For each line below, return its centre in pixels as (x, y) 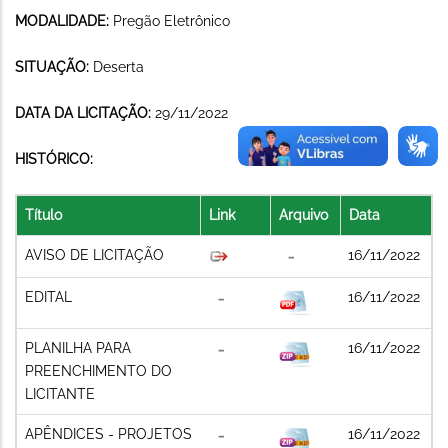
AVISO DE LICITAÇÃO (94, 254)
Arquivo (303, 214)
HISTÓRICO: (54, 158)
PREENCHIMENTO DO (98, 370)
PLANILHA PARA (78, 347)
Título (43, 214)
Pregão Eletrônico (171, 20)
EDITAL (48, 296)
